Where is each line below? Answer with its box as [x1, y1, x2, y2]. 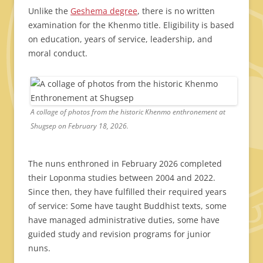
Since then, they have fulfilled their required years [28, 186, 227, 198]
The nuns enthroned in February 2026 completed [28, 158, 222, 170]
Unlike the [28, 5, 70, 17]
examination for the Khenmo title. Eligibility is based [28, 19, 234, 31]
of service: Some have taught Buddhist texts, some [28, 200, 227, 212]
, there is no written [137, 5, 215, 17]
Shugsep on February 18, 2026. [31, 121, 129, 131]
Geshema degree [70, 5, 137, 17]
